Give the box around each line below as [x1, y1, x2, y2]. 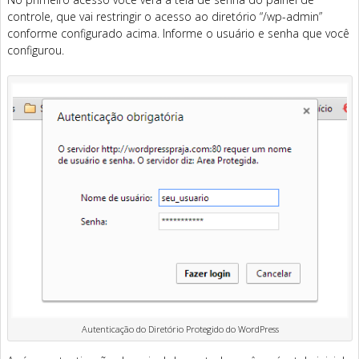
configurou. [7, 42, 64, 58]
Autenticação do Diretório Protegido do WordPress [81, 322, 279, 335]
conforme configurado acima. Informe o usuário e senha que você [7, 26, 349, 42]
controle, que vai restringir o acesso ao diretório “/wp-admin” [7, 9, 322, 25]
